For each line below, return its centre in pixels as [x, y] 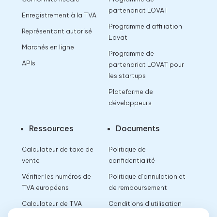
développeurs [130, 103]
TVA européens [45, 188]
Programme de [131, 54]
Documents [138, 129]
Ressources [51, 129]
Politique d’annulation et [147, 177]
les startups [127, 76]
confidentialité [132, 161]
